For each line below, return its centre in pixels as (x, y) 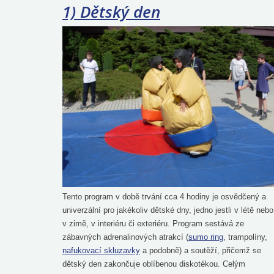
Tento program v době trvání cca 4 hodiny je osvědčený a (164, 196)
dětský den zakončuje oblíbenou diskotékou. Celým (154, 264)
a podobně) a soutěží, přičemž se (201, 250)
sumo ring (206, 237)
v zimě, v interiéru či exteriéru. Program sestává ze (153, 223)
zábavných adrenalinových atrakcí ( (125, 237)
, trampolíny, (245, 237)
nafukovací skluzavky (101, 250)
